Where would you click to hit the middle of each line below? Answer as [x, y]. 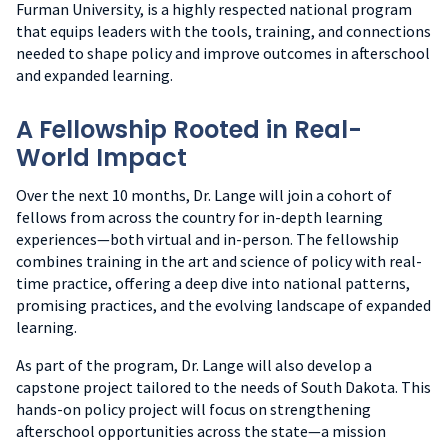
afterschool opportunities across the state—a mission [201, 430]
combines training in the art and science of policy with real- [219, 260]
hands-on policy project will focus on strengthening [193, 408]
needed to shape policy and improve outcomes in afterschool [223, 52]
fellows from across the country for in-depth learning [199, 216]
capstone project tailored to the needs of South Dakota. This [223, 386]
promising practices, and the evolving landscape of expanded [223, 304]
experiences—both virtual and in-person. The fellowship [207, 238]
